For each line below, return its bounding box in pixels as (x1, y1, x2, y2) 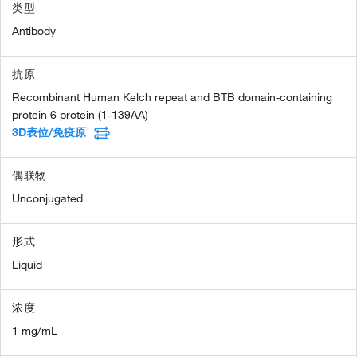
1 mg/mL (12, 323, 57, 338)
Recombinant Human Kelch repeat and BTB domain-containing (12, 89, 332, 104)
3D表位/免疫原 (12, 124, 86, 139)
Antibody (12, 23, 56, 38)
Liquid (12, 257, 42, 272)
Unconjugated (12, 190, 83, 206)
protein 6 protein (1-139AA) (12, 107, 148, 122)
